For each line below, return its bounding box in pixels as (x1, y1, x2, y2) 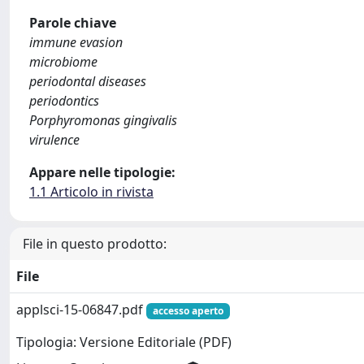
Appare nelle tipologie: (29, 163, 175, 181)
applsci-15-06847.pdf (16, 301, 146, 318)
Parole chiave (29, 14, 116, 32)
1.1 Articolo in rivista (29, 183, 154, 201)
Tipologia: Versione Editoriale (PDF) (16, 333, 232, 352)
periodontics (29, 92, 99, 110)
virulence (29, 131, 80, 149)
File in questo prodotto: (23, 235, 167, 253)
